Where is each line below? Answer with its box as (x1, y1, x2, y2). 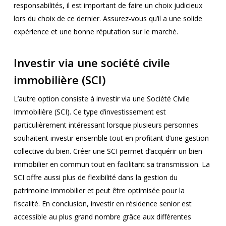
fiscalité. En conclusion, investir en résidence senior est (13, 199, 192, 209)
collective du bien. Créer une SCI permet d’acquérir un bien (13, 146, 202, 156)
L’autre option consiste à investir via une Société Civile (13, 94, 190, 104)
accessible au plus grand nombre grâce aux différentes (13, 212, 191, 222)
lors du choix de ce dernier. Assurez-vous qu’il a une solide (13, 14, 202, 24)
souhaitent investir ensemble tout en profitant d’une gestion (13, 133, 209, 143)
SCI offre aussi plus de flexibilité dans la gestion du (13, 173, 178, 183)
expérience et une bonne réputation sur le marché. (13, 27, 178, 37)
